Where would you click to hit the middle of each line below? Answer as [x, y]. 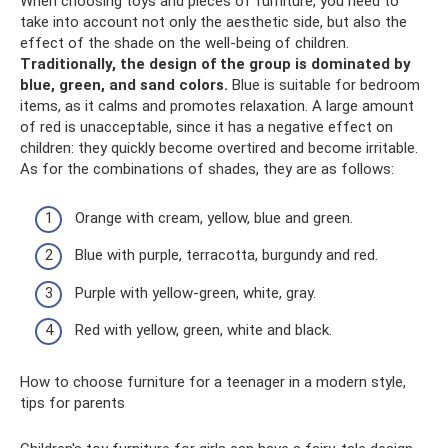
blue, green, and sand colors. [124, 85]
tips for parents [72, 403]
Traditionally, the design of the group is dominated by [215, 64]
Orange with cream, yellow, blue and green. [214, 217]
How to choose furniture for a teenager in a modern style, [213, 382]
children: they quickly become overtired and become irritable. [219, 148]
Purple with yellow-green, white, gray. [195, 292]
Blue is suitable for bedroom [324, 85]
